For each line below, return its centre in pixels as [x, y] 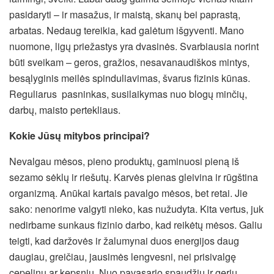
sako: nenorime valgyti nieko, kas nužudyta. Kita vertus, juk [136, 209]
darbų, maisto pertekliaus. [65, 109]
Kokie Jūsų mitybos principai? [80, 135]
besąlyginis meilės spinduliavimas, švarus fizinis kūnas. [130, 78]
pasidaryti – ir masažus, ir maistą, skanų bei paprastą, [125, 14]
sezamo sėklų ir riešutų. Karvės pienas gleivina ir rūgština [134, 177]
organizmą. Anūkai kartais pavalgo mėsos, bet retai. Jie [128, 193]
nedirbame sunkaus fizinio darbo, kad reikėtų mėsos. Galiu [136, 224]
